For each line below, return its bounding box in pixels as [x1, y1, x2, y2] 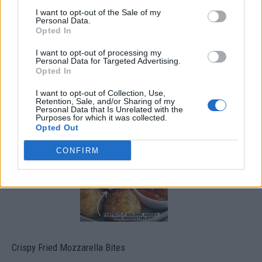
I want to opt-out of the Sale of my [36, 8, 161, 17]
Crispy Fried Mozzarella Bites [12, 241, 125, 253]
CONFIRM [56, 146, 99, 155]
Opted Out [36, 123, 79, 132]
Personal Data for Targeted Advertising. [36, 56, 181, 65]
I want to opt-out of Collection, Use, [36, 88, 166, 98]
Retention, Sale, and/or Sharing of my [36, 96, 175, 106]
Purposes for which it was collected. [36, 113, 167, 122]
